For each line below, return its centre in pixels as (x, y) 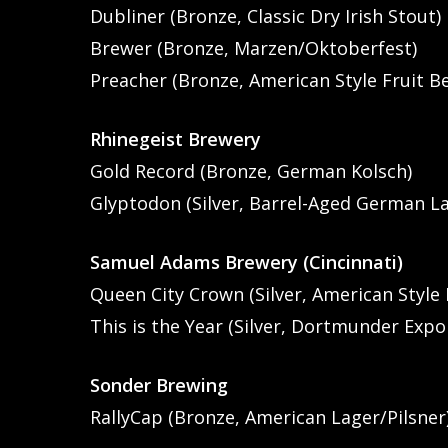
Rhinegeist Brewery (176, 138)
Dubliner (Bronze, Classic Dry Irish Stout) (266, 15)
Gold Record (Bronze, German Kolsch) (251, 170)
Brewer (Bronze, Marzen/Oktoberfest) (254, 47)
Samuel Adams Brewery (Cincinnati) (247, 261)
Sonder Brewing (159, 384)
